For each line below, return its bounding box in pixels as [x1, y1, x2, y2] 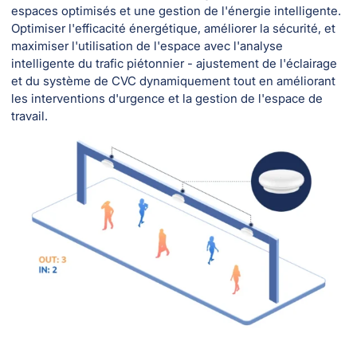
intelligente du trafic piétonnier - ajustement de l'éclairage [11, 55, 337, 71]
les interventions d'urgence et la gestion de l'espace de [11, 90, 323, 106]
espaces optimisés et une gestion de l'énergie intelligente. [11, 2, 341, 18]
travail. [11, 108, 48, 124]
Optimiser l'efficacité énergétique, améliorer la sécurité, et [11, 20, 335, 36]
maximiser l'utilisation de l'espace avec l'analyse [11, 37, 283, 53]
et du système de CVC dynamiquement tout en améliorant [11, 73, 335, 88]
